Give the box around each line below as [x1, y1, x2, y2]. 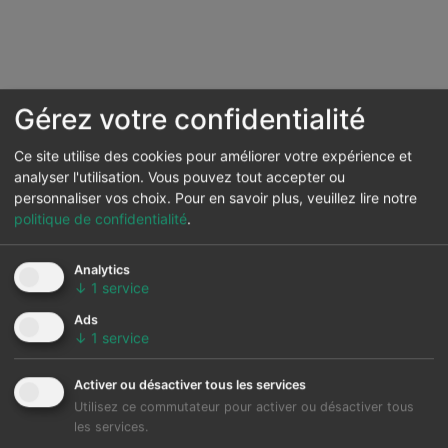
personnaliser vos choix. [14, 189, 171, 207]
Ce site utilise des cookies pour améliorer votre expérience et [14, 147, 412, 165]
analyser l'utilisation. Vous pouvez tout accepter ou [14, 168, 345, 186]
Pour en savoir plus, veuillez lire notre [175, 189, 417, 207]
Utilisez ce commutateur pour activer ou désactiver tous [74, 399, 414, 415]
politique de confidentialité [14, 210, 187, 228]
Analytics [74, 262, 130, 278]
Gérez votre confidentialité [14, 101, 365, 136]
